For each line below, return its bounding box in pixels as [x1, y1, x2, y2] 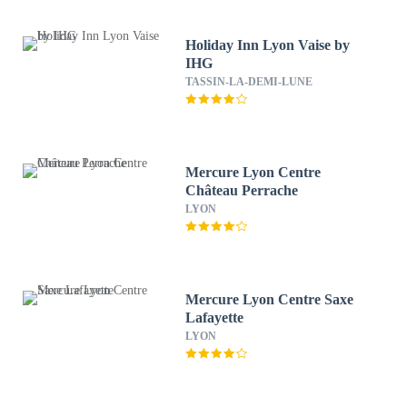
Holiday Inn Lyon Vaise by [185, 37, 351, 53]
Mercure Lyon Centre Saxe [185, 292, 354, 307]
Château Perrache [185, 183, 299, 198]
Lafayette [185, 310, 244, 325]
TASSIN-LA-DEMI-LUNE [185, 75, 313, 88]
